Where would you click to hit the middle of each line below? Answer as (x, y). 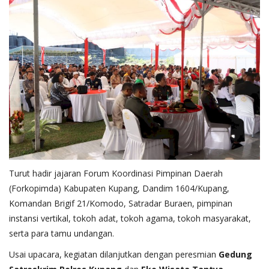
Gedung (235, 255)
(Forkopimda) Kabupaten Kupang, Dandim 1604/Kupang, (119, 189)
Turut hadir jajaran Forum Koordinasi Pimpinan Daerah (116, 174)
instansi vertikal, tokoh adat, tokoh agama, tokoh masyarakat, (130, 219)
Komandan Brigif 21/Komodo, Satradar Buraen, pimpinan (121, 204)
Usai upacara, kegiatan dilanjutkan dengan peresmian (114, 255)
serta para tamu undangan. (62, 234)
